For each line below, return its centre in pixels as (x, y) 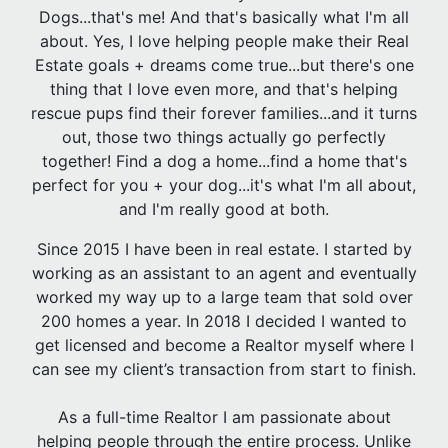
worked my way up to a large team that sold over (224, 296)
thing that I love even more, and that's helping (224, 88)
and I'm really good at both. (224, 208)
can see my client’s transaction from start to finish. (224, 368)
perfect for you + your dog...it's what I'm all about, (224, 184)
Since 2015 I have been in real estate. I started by (224, 248)
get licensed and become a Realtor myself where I (224, 344)
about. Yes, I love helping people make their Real (224, 40)
